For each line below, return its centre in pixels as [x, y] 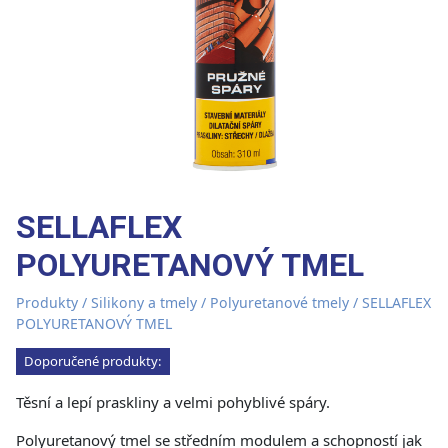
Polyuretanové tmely [279, 302]
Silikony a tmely [144, 302]
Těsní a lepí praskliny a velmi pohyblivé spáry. [173, 402]
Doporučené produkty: [93, 361]
